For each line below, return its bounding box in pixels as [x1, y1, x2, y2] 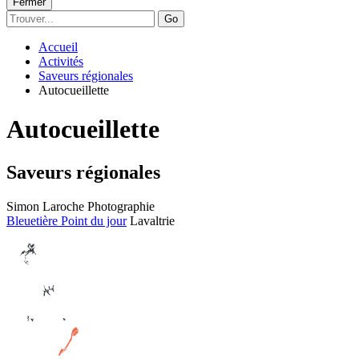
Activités [38, 54, 83, 68]
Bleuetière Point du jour [6, 213, 127, 228]
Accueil [38, 39, 78, 54]
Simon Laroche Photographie [6, 199, 155, 213]
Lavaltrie [130, 213, 175, 228]
